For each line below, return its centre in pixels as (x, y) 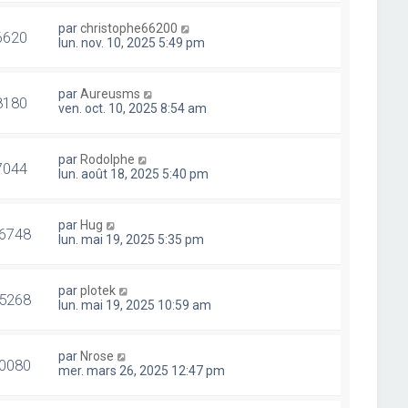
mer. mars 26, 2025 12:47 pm (142, 371)
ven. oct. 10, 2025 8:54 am (133, 108)
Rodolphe (108, 159)
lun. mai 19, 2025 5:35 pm (132, 240)
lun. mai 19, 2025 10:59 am (135, 305)
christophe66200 (129, 28)
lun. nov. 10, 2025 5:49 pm (132, 43)
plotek (98, 291)
